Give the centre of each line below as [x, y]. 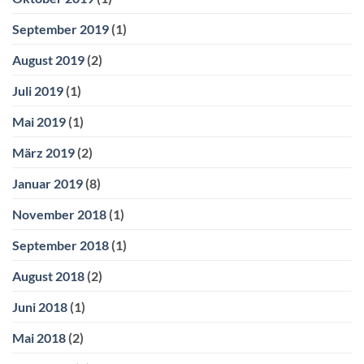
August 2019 [48, 59]
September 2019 [61, 28]
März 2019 [43, 152]
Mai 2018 [39, 337]
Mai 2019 [39, 121]
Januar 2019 [48, 183]
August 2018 [48, 275]
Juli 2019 [38, 90]
